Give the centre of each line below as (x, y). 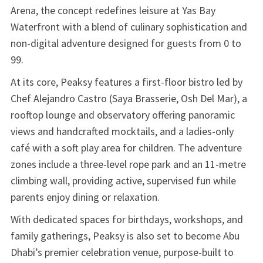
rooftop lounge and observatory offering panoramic (122, 114)
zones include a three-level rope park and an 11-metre (128, 164)
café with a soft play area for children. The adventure (126, 147)
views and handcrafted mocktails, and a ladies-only (122, 131)
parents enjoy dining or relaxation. (85, 197)
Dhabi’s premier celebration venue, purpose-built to (122, 252)
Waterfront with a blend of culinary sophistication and (129, 26)
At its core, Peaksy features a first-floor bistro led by (126, 82)
